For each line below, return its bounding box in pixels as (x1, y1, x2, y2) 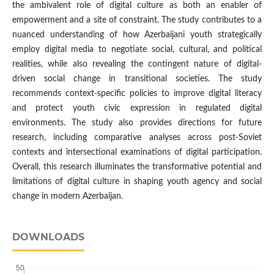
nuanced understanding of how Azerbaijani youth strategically (12, 31, 262, 40)
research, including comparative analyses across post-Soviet (12, 133, 262, 143)
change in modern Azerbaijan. (12, 192, 123, 201)
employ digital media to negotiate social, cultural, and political (12, 45, 262, 54)
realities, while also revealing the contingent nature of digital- (12, 60, 262, 69)
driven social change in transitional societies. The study (12, 75, 262, 84)
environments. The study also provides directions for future (12, 119, 262, 128)
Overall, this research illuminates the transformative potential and (12, 163, 262, 172)
